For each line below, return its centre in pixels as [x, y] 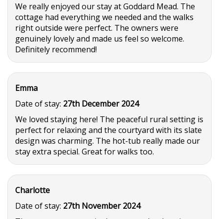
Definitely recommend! [56, 49]
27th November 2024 [102, 206]
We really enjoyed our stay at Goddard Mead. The [105, 6]
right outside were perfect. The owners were [97, 28]
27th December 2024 [101, 104]
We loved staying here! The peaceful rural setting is [109, 119]
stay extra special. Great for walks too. [85, 152]
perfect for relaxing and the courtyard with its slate [109, 130]
